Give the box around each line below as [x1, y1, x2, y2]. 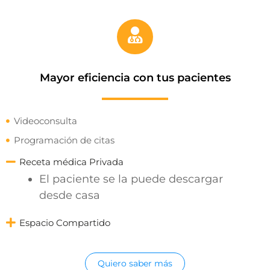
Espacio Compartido [19, 217, 110, 229]
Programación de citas [13, 134, 115, 146]
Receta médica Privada [19, 156, 124, 168]
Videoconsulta [13, 115, 77, 127]
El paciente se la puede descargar [39, 172, 223, 186]
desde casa [39, 189, 100, 202]
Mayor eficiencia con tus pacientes [39, 71, 231, 85]
